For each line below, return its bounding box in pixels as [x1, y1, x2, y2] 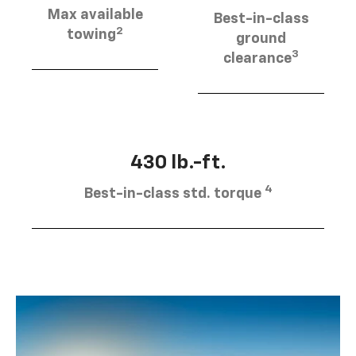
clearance [223, 51, 292, 66]
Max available [47, 8, 143, 23]
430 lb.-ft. [130, 153, 226, 172]
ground [236, 31, 286, 46]
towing [67, 28, 116, 43]
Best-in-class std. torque [83, 186, 265, 201]
